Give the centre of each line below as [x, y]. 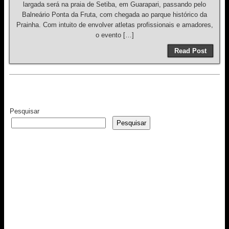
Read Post [190, 51]
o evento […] [114, 35]
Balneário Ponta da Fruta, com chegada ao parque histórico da [114, 15]
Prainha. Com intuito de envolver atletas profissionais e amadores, [114, 25]
